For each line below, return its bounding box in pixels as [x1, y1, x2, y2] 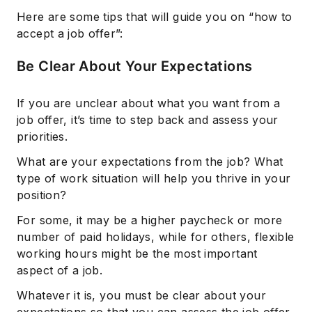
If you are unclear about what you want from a [17, 96, 281, 111]
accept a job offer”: [17, 26, 123, 41]
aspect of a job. [17, 263, 103, 278]
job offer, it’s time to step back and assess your [17, 113, 279, 127]
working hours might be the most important [17, 247, 258, 261]
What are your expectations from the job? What [17, 155, 283, 169]
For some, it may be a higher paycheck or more [17, 213, 283, 228]
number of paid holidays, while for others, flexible [17, 230, 295, 244]
